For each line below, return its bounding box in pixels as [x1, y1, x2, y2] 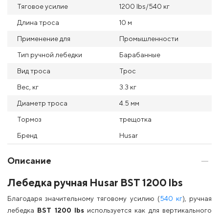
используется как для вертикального [84, 206, 212, 214]
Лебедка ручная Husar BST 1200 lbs [7, 176, 183, 189]
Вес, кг [17, 83, 39, 91]
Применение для [17, 35, 70, 43]
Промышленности [119, 35, 178, 43]
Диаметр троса [17, 99, 67, 107]
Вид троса [17, 67, 50, 75]
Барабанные [119, 51, 160, 59]
